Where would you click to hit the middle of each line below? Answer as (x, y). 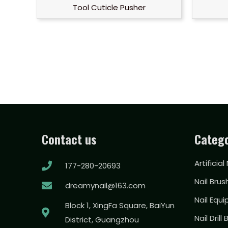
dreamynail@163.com (105, 186)
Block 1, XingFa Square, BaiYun (120, 205)
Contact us (69, 139)
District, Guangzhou (102, 220)
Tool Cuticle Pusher (109, 8)
